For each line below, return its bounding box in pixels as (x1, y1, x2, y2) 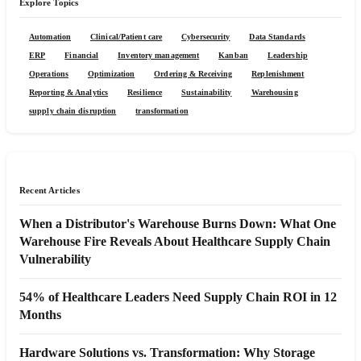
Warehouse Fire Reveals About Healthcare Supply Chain (19, 234, 330, 248)
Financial (64, 50, 99, 60)
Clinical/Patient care (90, 31, 163, 41)
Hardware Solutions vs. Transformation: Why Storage (19, 345, 315, 359)
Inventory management (118, 50, 200, 60)
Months (19, 307, 61, 322)
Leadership (267, 50, 308, 60)
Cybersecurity (181, 31, 230, 41)
